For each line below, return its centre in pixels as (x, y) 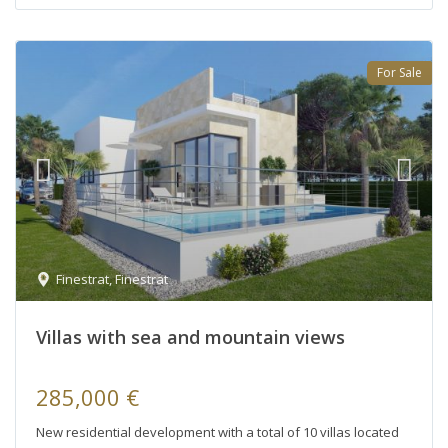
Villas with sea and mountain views (190, 336)
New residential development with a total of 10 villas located (217, 431)
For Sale (399, 72)
